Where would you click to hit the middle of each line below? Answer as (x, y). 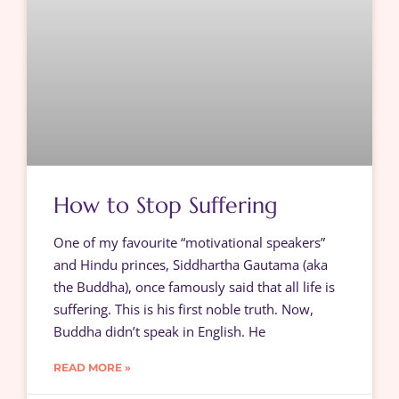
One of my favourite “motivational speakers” (189, 243)
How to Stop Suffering (166, 206)
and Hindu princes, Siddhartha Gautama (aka (191, 265)
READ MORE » (92, 368)
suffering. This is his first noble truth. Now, (183, 309)
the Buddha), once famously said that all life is (194, 287)
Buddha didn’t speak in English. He (159, 332)
